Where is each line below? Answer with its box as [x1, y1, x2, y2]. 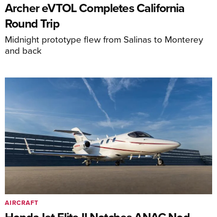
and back [5, 43, 42, 57]
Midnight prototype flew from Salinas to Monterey [5, 32, 203, 46]
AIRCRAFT [5, 198, 39, 207]
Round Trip [5, 14, 60, 32]
